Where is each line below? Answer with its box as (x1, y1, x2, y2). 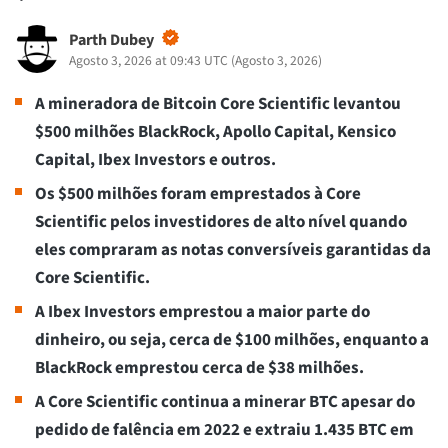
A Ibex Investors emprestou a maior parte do (35, 300, 370, 325)
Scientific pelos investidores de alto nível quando (35, 210, 407, 235)
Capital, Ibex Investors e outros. (35, 148, 279, 173)
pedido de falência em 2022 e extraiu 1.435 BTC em (35, 418, 414, 443)
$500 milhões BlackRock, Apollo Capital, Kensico (35, 120, 396, 145)
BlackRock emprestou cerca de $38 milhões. (35, 356, 364, 381)
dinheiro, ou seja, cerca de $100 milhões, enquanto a (35, 328, 429, 353)
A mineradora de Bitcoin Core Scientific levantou (35, 92, 401, 117)
